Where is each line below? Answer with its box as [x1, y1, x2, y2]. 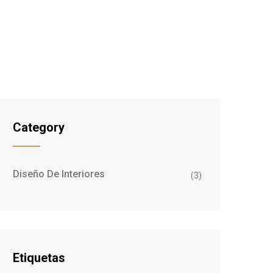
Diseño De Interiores [13, 168, 105, 180]
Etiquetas [13, 250, 65, 265]
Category [13, 120, 65, 135]
